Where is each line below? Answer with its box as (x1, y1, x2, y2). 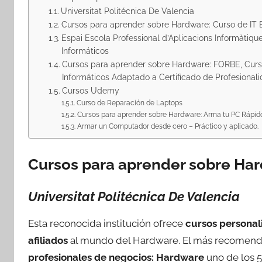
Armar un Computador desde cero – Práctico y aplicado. (77, 122, 258, 130)
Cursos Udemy (61, 86, 119, 95)
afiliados (28, 235, 68, 246)
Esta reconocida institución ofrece (28, 218, 185, 229)
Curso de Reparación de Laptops (76, 98, 182, 107)
